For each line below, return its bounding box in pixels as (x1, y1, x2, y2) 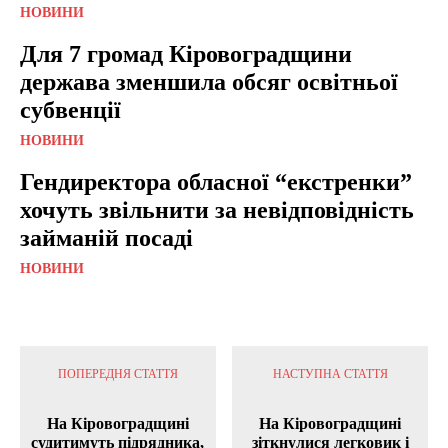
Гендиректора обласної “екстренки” (20, 168, 412, 195)
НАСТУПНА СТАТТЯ (272, 366, 388, 381)
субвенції (20, 96, 121, 123)
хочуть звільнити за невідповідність (20, 196, 414, 223)
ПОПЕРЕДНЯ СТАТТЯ (57, 366, 178, 381)
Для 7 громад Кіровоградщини (20, 40, 352, 67)
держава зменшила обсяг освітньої (20, 68, 398, 95)
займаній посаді (20, 224, 193, 251)
